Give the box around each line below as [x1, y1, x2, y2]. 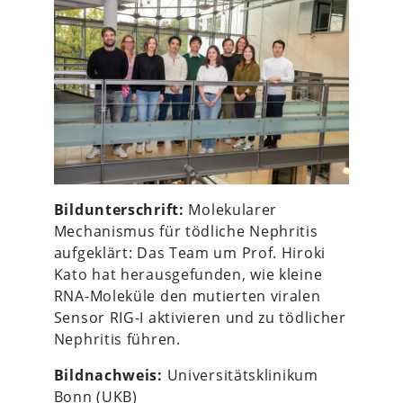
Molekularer [184, 199, 278, 219]
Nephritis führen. [53, 328, 181, 349]
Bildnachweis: [53, 364, 163, 385]
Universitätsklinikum [162, 364, 318, 385]
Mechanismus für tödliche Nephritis [53, 220, 318, 241]
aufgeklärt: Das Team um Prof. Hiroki [53, 242, 326, 263]
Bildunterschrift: [53, 199, 184, 219]
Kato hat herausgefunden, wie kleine [53, 264, 323, 284]
